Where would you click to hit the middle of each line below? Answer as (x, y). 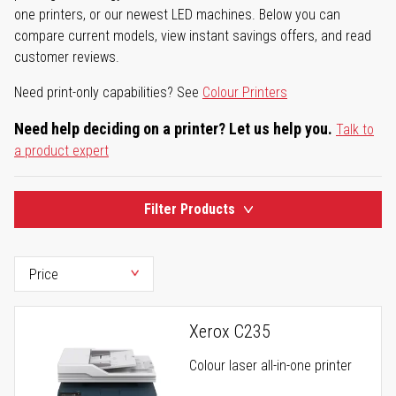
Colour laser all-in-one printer (270, 366)
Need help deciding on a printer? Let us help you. (173, 129)
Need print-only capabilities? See (108, 93)
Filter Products (189, 209)
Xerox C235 (230, 332)
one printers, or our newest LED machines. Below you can (177, 15)
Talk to (355, 130)
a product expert (61, 151)
